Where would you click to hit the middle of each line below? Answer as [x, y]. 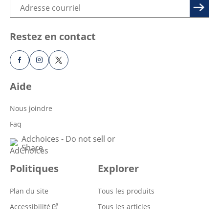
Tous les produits [126, 191]
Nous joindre [31, 109]
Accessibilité [30, 206]
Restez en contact [53, 36]
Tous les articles [124, 206]
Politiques [34, 169]
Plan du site [29, 191]
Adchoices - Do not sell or [68, 139]
